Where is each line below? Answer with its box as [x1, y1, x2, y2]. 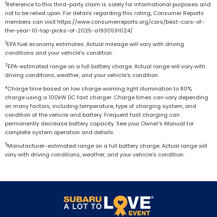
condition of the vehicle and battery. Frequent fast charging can [5, 110, 180, 119]
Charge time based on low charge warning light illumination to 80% [7, 84, 192, 93]
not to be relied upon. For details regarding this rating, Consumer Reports [5, 9, 204, 17]
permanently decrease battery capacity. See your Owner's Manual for [5, 119, 194, 127]
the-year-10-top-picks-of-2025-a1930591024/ [5, 26, 133, 34]
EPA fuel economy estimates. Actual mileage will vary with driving [7, 40, 184, 48]
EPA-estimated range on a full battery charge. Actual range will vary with [8, 62, 205, 70]
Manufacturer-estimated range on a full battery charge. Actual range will [7, 141, 207, 150]
